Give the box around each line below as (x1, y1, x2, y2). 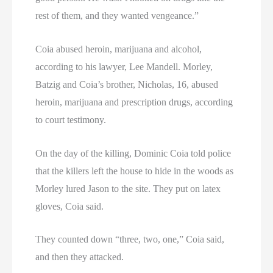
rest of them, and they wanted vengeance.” (35, 10, 199, 21)
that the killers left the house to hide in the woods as (35, 165, 234, 176)
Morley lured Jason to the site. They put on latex (35, 183, 221, 194)
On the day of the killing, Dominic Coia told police (35, 147, 232, 158)
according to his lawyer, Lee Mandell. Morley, (35, 62, 213, 73)
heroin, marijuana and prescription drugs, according (35, 97, 233, 108)
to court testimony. (35, 115, 107, 126)
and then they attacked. (35, 252, 124, 263)
